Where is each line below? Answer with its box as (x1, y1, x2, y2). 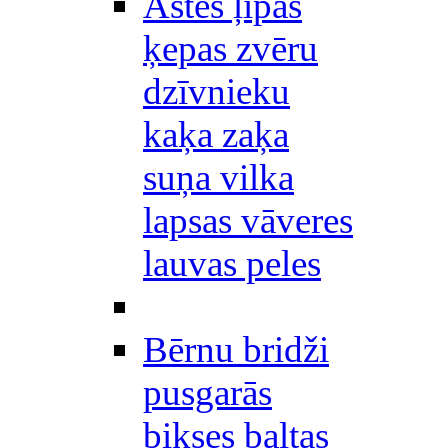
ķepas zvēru (143, 28, 318, 69)
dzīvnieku (143, 71, 290, 112)
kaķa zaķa (143, 114, 289, 155)
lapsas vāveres (143, 200, 353, 241)
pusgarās (143, 372, 272, 413)
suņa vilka (143, 157, 294, 198)
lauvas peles (143, 243, 321, 284)
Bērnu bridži (143, 329, 329, 370)
